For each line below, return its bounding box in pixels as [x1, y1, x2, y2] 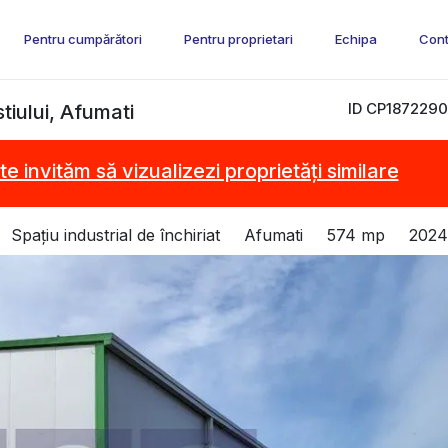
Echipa [335, 31, 377, 47]
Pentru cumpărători [24, 31, 142, 47]
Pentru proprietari [184, 31, 293, 47]
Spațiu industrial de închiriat [11, 225, 220, 246]
